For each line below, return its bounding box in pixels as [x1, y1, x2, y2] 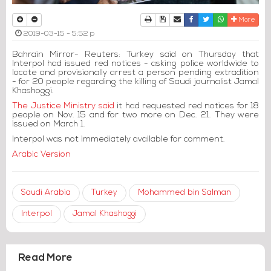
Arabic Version [12, 149, 71, 159]
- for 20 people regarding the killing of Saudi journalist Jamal [12, 77, 259, 87]
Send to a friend [180, 15, 233, 23]
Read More [18, 252, 73, 263]
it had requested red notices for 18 [114, 101, 259, 111]
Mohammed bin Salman [138, 188, 231, 197]
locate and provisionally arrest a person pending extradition [12, 68, 259, 77]
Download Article [165, 15, 220, 23]
